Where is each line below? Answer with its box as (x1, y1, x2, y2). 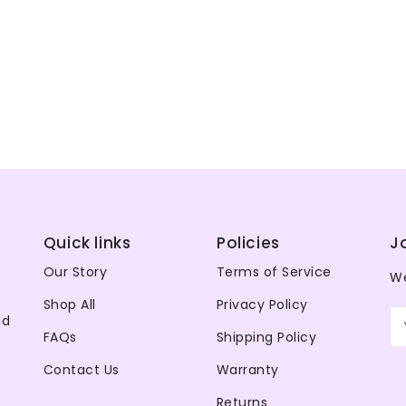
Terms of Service (216, 262, 332, 281)
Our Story (43, 262, 108, 281)
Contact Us (43, 360, 120, 379)
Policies (216, 231, 280, 254)
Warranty (216, 360, 279, 379)
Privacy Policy (216, 295, 308, 314)
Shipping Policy (216, 327, 317, 346)
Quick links (43, 231, 131, 254)
